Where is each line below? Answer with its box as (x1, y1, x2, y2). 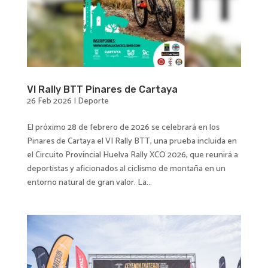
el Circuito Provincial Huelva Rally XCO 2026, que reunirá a (26, 148, 238, 162)
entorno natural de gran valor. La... (26, 175, 152, 190)
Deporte (77, 94, 109, 108)
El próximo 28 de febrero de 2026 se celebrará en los (26, 120, 220, 135)
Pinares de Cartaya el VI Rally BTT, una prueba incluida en (26, 134, 237, 148)
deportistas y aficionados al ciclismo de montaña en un (26, 162, 226, 176)
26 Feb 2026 (26, 94, 72, 108)
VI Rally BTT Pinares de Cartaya (26, 83, 178, 95)
